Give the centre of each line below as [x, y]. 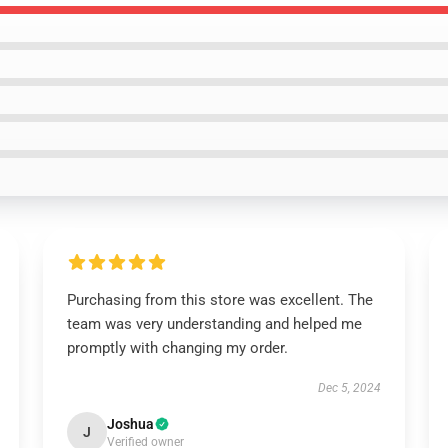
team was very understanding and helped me [214, 324]
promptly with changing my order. [177, 348]
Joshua [130, 424]
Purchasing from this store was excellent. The [219, 300]
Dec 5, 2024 [350, 388]
